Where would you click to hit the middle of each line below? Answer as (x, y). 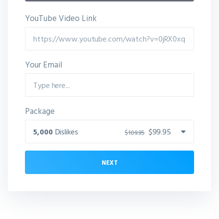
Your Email (44, 64)
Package (40, 111)
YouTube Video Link (61, 18)
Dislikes (66, 131)
